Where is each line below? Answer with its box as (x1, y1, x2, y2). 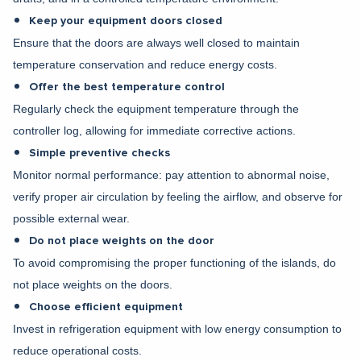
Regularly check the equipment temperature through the (13, 102, 299, 115)
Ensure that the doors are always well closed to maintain (13, 35, 300, 49)
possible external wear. (13, 211, 130, 225)
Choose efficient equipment (29, 301, 183, 313)
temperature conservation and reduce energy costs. (13, 57, 277, 71)
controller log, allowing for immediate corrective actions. (13, 123, 296, 137)
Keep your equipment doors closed (29, 15, 222, 27)
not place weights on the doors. (13, 277, 172, 291)
